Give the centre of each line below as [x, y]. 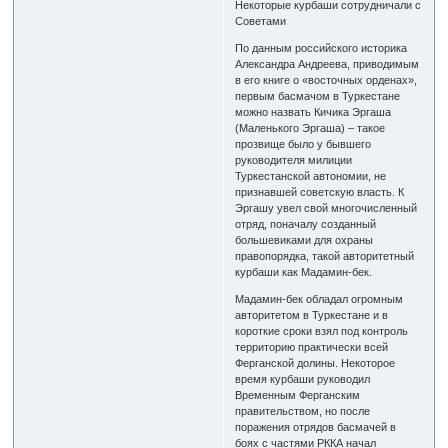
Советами [261, 20]
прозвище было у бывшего [303, 143]
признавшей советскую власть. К [320, 191]
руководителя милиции [294, 159]
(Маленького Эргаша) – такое [310, 127]
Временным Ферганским [298, 394]
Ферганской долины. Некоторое [315, 362]
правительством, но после [303, 410]
